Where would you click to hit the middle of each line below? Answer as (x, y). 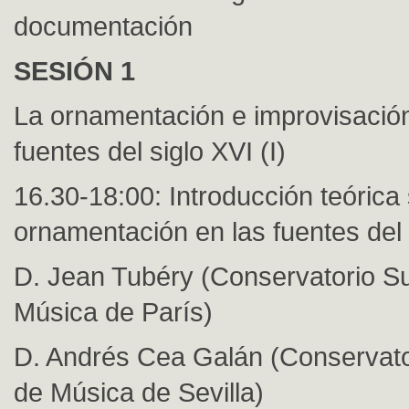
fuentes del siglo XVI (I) (150, 151)
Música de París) (113, 312)
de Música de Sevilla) (139, 392)
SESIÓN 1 (74, 71)
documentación (103, 26)
